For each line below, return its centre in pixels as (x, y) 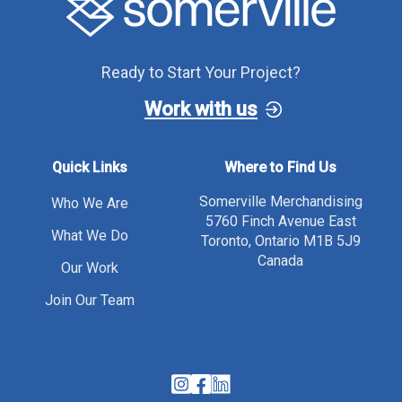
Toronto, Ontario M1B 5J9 (280, 241)
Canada (281, 261)
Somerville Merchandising (280, 202)
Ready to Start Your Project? (201, 72)
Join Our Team (89, 301)
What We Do (89, 236)
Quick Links (89, 168)
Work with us (201, 109)
